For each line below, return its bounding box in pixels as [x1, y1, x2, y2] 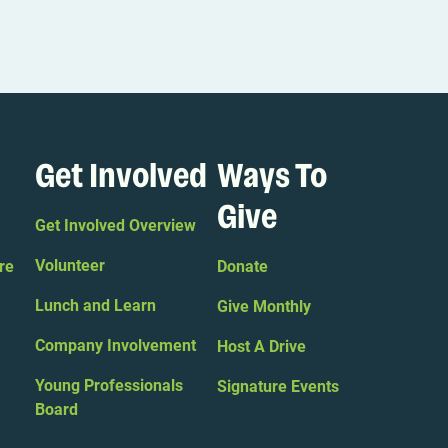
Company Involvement [35, 336, 197, 356]
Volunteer [35, 256, 106, 276]
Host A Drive [216, 337, 306, 357]
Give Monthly [216, 297, 311, 317]
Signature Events [216, 377, 339, 397]
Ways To [216, 161, 327, 194]
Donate [216, 257, 268, 277]
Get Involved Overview [35, 216, 197, 236]
